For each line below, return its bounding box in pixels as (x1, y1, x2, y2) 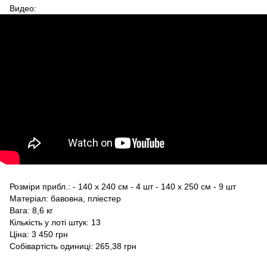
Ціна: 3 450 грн (10, 229, 68, 239)
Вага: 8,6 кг (10, 205, 53, 215)
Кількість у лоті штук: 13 (10, 217, 101, 227)
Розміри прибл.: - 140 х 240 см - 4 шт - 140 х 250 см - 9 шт (10, 181, 236, 191)
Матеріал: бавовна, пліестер (10, 193, 121, 203)
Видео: (10, 3, 36, 13)
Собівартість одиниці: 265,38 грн (10, 241, 136, 251)
